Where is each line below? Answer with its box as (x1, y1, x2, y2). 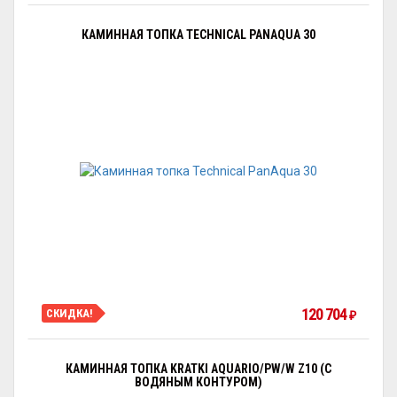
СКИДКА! (46, 306, 93, 320)
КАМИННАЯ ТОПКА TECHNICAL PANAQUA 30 (82, 27, 315, 42)
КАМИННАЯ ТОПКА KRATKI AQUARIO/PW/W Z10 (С (66, 362, 331, 376)
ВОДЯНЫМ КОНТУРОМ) (135, 375, 262, 389)
